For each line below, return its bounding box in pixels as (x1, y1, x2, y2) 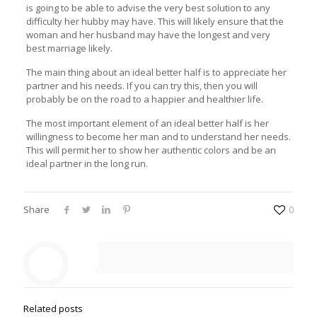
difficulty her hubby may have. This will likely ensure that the (25, 14, 284, 28)
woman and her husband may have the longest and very (25, 28, 270, 41)
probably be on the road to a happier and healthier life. (25, 92, 263, 105)
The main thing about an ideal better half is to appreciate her (25, 65, 287, 79)
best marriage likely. (25, 41, 113, 54)
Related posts (23, 301, 83, 315)
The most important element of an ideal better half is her (25, 116, 269, 129)
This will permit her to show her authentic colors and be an (25, 143, 276, 156)
